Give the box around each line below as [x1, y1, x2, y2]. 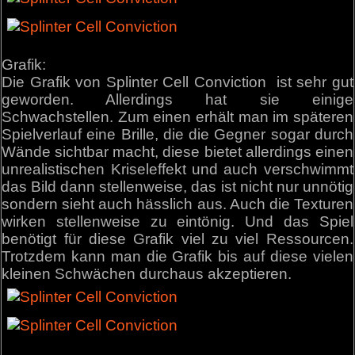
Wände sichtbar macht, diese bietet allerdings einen [2, 143, 353, 161]
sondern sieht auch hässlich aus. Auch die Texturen [2, 196, 353, 213]
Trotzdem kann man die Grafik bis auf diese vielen [2, 248, 353, 265]
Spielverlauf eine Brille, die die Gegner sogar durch [2, 126, 353, 143]
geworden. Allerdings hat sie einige [2, 91, 353, 109]
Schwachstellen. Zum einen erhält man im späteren [2, 109, 353, 126]
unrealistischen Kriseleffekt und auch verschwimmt [2, 161, 353, 178]
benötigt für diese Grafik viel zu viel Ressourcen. [2, 231, 353, 248]
